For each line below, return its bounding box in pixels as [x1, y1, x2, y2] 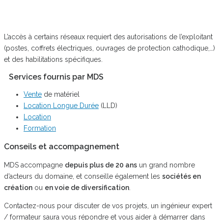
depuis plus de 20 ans [65, 161, 137, 169]
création [4, 184, 32, 192]
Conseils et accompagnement [4, 142, 119, 152]
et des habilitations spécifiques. [4, 55, 103, 64]
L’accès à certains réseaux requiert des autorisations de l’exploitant [4, 33, 213, 41]
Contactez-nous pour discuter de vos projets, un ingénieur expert [4, 202, 212, 210]
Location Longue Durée [24, 102, 99, 110]
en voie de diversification [45, 184, 129, 192]
